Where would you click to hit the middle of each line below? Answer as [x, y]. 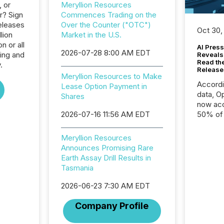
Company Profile [112, 206]
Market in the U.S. [91, 35]
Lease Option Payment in [104, 86]
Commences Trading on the [108, 15]
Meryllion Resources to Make [111, 76]
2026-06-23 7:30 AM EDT [105, 186]
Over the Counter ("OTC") [106, 25]
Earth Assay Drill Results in [106, 158]
